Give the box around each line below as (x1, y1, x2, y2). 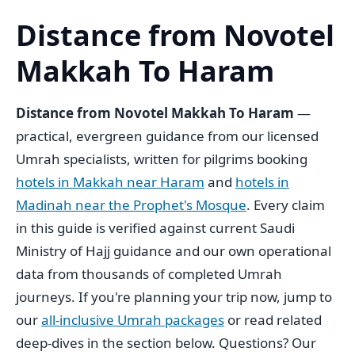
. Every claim (246, 195, 325, 214)
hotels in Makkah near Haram (16, 172, 204, 191)
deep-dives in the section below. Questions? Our (16, 333, 316, 352)
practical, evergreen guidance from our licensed (16, 126, 319, 145)
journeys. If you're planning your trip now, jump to (16, 287, 332, 306)
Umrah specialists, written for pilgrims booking (16, 149, 307, 168)
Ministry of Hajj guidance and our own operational (16, 241, 331, 260)
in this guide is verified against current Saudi (16, 218, 295, 237)
